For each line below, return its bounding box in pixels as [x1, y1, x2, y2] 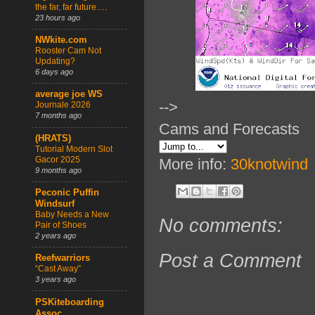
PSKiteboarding [35, 297, 104, 307]
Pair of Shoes [35, 220, 86, 231]
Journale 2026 [35, 100, 91, 110]
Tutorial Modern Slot [35, 143, 112, 154]
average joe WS [35, 89, 103, 100]
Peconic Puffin [35, 188, 99, 198]
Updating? [35, 56, 75, 67]
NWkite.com [35, 35, 87, 46]
